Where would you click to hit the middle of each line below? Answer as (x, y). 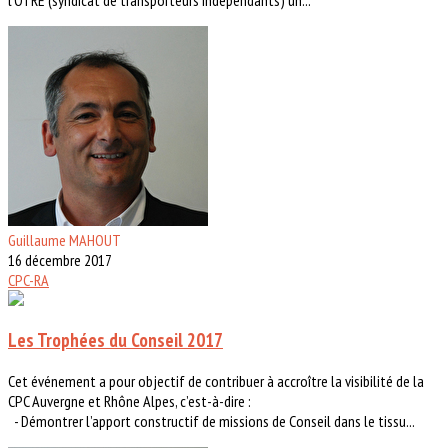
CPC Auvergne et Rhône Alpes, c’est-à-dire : (129, 401)
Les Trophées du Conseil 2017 (115, 340)
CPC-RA (28, 279)
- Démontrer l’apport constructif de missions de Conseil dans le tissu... (211, 421)
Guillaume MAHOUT (64, 239)
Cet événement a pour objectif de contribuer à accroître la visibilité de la (216, 381)
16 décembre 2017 (60, 259)
